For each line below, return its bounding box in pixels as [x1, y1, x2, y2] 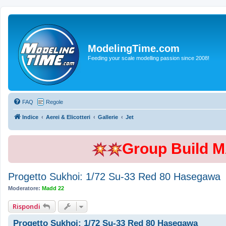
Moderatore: [8, 185, 40, 191]
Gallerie [98, 114, 118, 120]
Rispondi [13, 201, 40, 211]
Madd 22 [42, 185, 64, 191]
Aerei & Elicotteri [46, 114, 90, 120]
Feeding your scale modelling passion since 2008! [88, 54, 209, 61]
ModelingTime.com [88, 42, 180, 54]
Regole [46, 99, 63, 105]
